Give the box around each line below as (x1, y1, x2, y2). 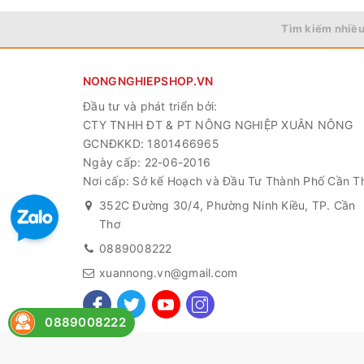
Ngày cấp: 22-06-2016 (83, 155, 210, 169)
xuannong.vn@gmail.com (99, 266, 238, 279)
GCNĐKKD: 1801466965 (83, 136, 219, 150)
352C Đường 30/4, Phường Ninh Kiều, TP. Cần (99, 198, 356, 212)
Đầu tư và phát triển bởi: (83, 99, 218, 113)
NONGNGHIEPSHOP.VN (83, 74, 214, 88)
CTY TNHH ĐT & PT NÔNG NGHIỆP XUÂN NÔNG (83, 118, 353, 132)
